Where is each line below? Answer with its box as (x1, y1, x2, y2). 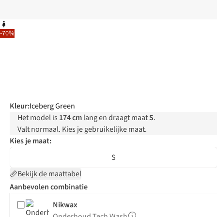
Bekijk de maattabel (17, 169, 81, 180)
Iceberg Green (30, 101, 75, 112)
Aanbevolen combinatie (10, 182, 88, 193)
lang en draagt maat (82, 112, 149, 124)
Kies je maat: (10, 136, 51, 147)
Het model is (17, 112, 59, 124)
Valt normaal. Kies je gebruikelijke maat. (17, 124, 147, 135)
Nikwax (53, 200, 77, 211)
